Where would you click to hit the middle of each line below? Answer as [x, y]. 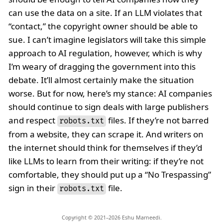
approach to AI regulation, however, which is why [105, 53]
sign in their [33, 188]
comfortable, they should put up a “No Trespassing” [110, 174]
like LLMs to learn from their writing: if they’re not [106, 161]
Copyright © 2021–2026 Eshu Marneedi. [111, 217]
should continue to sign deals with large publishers [109, 107]
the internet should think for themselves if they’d [105, 147]
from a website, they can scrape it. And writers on [106, 134]
